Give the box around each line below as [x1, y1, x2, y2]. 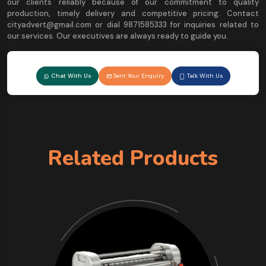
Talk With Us [185, 72, 223, 80]
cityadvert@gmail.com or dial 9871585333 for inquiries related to [7, 20, 259, 30]
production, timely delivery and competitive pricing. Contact [7, 8, 259, 19]
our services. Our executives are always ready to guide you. [7, 31, 228, 42]
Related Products [48, 144, 218, 173]
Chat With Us [49, 72, 91, 80]
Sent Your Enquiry [111, 72, 164, 80]
